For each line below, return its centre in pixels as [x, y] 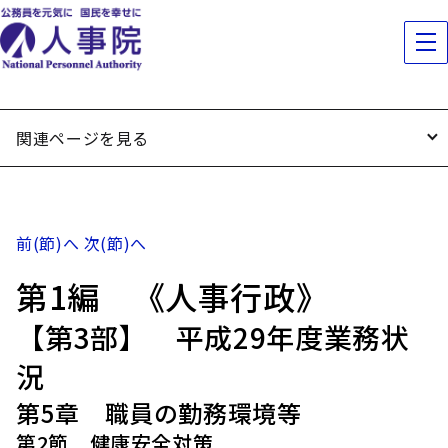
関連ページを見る [83, 138]
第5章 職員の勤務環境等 [159, 412]
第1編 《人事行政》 [172, 296]
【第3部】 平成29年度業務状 [213, 337]
